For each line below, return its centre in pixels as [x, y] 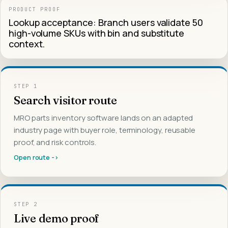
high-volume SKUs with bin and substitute [96, 33]
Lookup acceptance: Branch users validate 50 [106, 22]
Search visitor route [65, 100]
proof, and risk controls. [55, 142]
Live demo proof [57, 218]
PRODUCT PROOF [35, 9]
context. [27, 44]
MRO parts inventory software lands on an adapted [104, 118]
